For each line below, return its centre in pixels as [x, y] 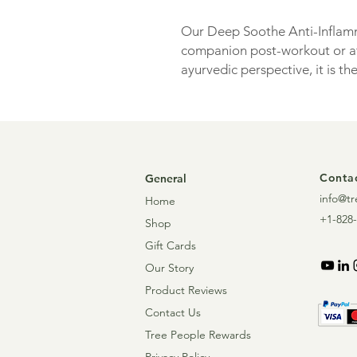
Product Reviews [186, 290]
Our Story [169, 267]
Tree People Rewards [198, 334]
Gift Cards [171, 245]
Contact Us [173, 312]
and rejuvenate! [230, 107]
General [166, 178]
